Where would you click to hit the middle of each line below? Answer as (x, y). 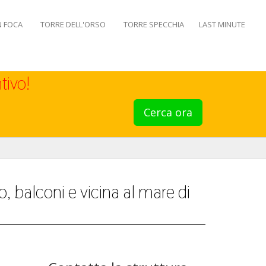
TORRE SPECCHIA (154, 24)
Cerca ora (168, 112)
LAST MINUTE (222, 24)
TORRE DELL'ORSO (73, 24)
